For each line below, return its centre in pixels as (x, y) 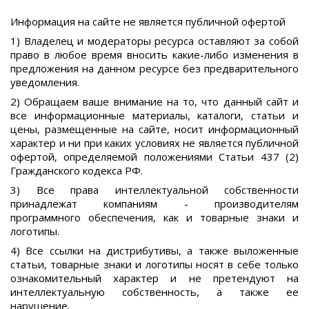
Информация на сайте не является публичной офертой (148, 21)
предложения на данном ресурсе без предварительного (154, 68)
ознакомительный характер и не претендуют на (154, 278)
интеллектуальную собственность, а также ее (154, 291)
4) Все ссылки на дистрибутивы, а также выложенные (154, 250)
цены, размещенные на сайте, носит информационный (154, 129)
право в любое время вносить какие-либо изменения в (154, 54)
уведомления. (45, 82)
